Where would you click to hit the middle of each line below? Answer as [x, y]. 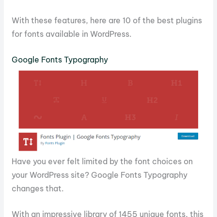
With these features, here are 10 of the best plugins [107, 21]
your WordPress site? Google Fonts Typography [99, 175]
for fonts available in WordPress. [71, 34]
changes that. [38, 189]
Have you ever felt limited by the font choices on [102, 162]
